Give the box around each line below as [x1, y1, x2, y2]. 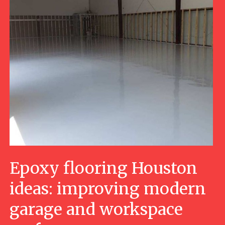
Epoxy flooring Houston [9, 158, 197, 179]
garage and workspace [9, 199, 183, 220]
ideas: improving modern [9, 179, 206, 199]
